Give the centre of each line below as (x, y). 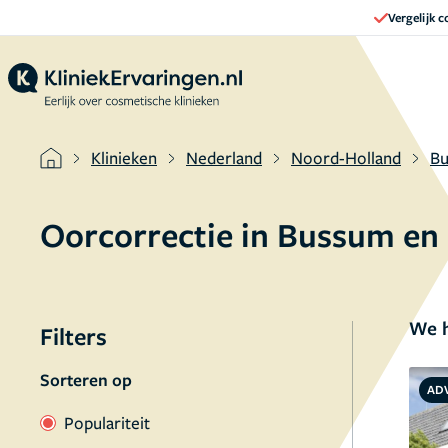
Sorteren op (86, 379)
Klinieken (124, 157)
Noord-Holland (346, 157)
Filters (73, 336)
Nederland (224, 157)
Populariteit (107, 422)
